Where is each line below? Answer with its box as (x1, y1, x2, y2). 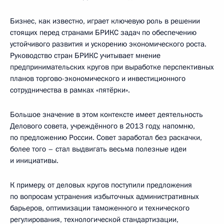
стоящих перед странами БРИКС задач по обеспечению (10, 27, 196, 37)
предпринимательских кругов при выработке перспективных (10, 61, 214, 72)
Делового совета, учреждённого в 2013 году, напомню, (10, 120, 195, 131)
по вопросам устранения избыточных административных (10, 191, 199, 201)
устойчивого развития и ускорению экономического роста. (10, 38, 206, 49)
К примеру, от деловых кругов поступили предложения (10, 179, 192, 190)
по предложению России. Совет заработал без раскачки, (10, 132, 202, 142)
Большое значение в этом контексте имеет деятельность (10, 109, 203, 119)
